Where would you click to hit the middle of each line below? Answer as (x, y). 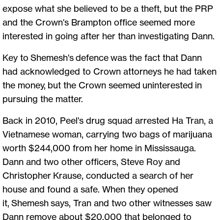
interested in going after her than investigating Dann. (110, 36)
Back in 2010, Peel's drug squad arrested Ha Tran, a (108, 120)
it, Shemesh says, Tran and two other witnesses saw (107, 203)
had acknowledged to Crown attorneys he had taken (110, 71)
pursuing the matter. (43, 98)
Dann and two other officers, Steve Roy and (91, 161)
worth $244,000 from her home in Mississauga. (99, 148)
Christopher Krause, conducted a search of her (98, 175)
